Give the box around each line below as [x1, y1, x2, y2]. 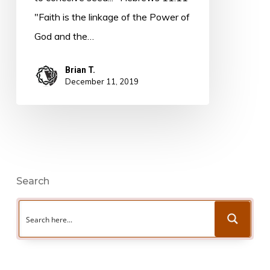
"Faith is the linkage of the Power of [34, 11, 190, 24]
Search [16, 175, 49, 187]
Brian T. [64, 65, 95, 75]
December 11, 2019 [64, 77, 139, 87]
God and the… [34, 30, 94, 43]
